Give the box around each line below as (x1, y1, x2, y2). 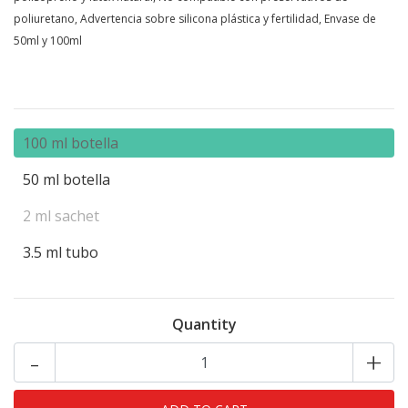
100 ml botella (23, 133, 118, 154)
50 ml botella (23, 169, 110, 190)
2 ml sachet (23, 206, 99, 227)
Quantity (171, 314, 237, 335)
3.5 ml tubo (23, 242, 98, 263)
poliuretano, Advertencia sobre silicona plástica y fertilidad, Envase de (14, 11, 376, 27)
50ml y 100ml (14, 33, 82, 49)
